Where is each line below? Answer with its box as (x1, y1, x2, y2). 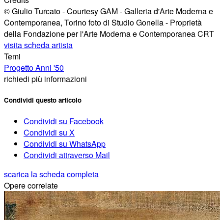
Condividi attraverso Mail (24, 149, 110, 161)
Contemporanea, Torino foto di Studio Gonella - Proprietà (4, 16, 202, 28)
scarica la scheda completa (4, 168, 99, 180)
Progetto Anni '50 (4, 61, 64, 73)
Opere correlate (4, 180, 58, 192)
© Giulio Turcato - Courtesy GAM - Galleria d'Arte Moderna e (4, 5, 213, 17)
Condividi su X (24, 127, 75, 138)
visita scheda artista (4, 39, 73, 51)
